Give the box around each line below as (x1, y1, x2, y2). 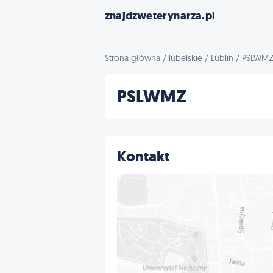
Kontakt (117, 147, 169, 166)
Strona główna (105, 52, 160, 63)
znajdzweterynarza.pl (105, 9, 215, 23)
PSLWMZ (117, 85, 186, 108)
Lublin (211, 52, 233, 63)
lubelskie (169, 52, 202, 63)
